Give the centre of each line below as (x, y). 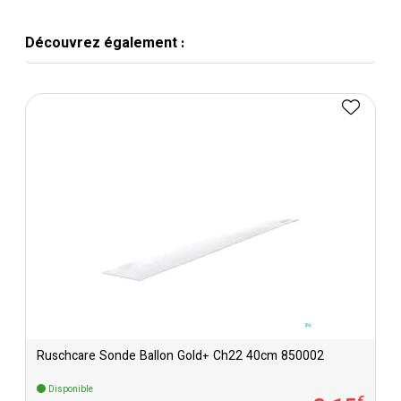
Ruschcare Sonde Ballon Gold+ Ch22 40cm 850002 (180, 357)
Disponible (69, 390)
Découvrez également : (105, 44)
